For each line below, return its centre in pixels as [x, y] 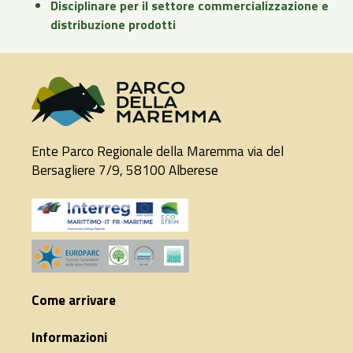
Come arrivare [74, 301]
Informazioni [69, 338]
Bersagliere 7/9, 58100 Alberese [125, 171]
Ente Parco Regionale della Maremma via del [158, 152]
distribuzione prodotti [113, 25]
